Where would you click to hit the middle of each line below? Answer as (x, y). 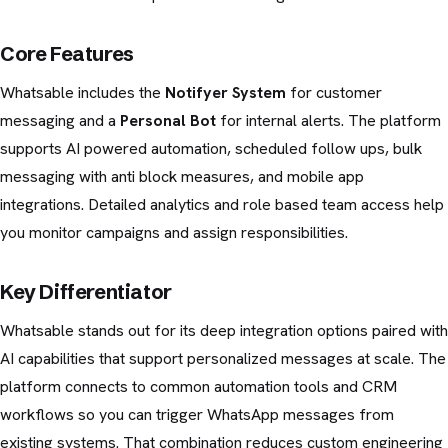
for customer (334, 92)
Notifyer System (225, 92)
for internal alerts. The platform (328, 120)
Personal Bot (168, 120)
